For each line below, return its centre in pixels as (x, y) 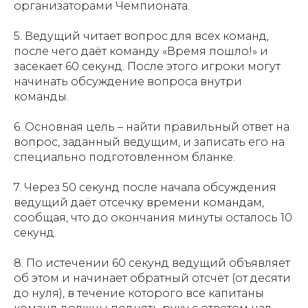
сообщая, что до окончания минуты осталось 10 (153, 218)
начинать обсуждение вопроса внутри (128, 82)
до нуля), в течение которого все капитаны (139, 294)
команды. (41, 97)
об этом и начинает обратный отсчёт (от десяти (152, 278)
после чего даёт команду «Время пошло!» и (141, 52)
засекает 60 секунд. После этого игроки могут (147, 67)
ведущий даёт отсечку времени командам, (139, 203)
